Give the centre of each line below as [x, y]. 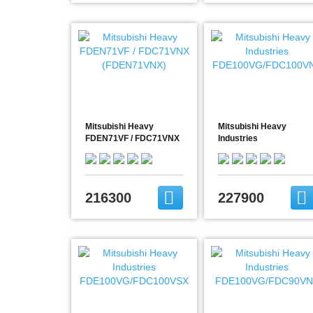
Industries [238, 138]
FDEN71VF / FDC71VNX [132, 138]
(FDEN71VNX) [113, 150]
